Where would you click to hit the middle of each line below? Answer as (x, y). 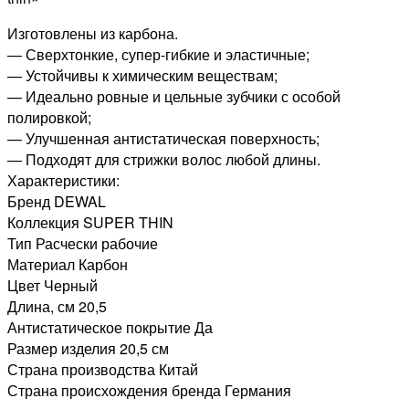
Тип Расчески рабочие (83, 244)
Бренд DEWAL (57, 202)
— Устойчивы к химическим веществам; (142, 76)
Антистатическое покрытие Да (110, 328)
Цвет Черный (52, 286)
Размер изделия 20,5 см (88, 349)
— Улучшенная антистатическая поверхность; (163, 139)
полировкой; (49, 118)
